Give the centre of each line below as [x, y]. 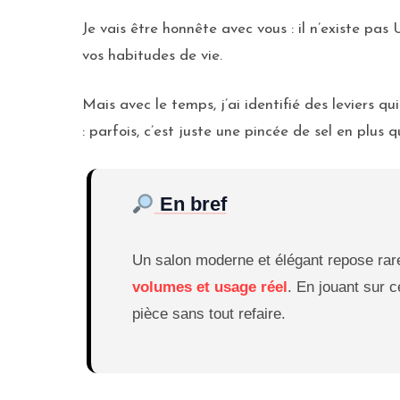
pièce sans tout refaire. [208, 314]
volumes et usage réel [209, 287]
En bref [190, 204]
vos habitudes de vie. [152, 55]
